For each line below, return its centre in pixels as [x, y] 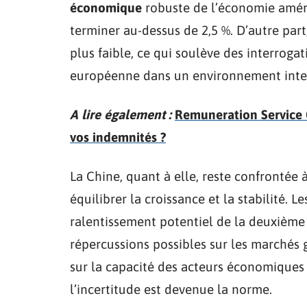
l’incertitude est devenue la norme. [171, 289]
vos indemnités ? [118, 137]
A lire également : [121, 114]
